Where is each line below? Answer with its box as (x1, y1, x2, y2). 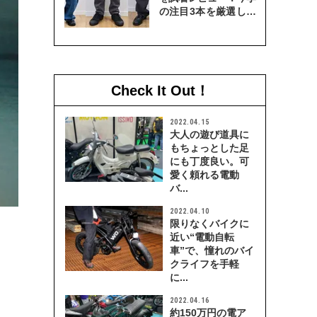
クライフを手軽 (170, 258, 239, 270)
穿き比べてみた (158, 19, 227, 30)
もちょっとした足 (170, 142, 249, 154)
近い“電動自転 (170, 231, 234, 243)
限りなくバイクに (170, 218, 249, 229)
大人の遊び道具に (170, 129, 249, 140)
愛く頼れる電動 (170, 169, 239, 180)
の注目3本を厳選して (158, 6, 256, 17)
